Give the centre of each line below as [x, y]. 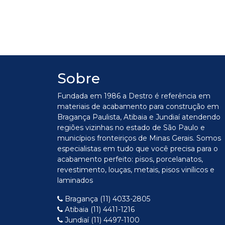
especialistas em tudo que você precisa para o [138, 149]
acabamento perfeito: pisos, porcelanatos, [130, 159]
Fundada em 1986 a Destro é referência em [134, 96]
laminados [75, 180]
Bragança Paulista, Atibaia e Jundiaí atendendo [139, 117]
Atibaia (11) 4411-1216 [99, 209]
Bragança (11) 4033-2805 [106, 199]
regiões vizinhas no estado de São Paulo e [131, 128]
